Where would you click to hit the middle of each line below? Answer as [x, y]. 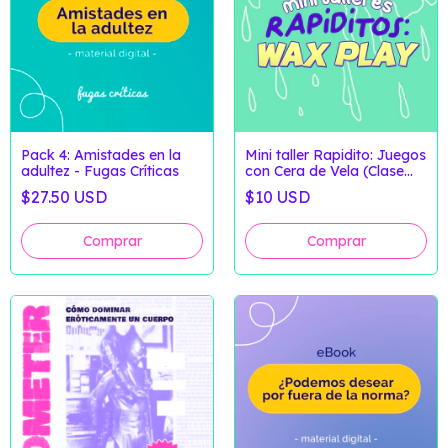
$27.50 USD [64, 196]
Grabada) [278, 186]
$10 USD [277, 196]
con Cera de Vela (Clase [324, 170]
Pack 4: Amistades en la [101, 154]
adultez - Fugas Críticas [100, 170]
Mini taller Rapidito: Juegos [335, 154]
